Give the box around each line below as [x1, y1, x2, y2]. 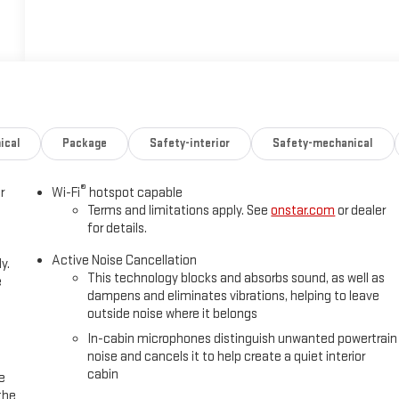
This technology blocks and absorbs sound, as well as [87, 270, 386, 288]
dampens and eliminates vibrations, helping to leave [87, 288, 380, 305]
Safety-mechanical [272, 136, 373, 151]
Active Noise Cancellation [52, 252, 198, 270]
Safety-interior [150, 136, 230, 151]
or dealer [335, 202, 387, 220]
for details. [87, 220, 148, 238]
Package [62, 136, 108, 151]
